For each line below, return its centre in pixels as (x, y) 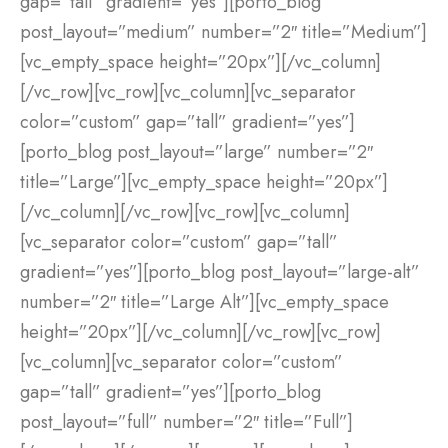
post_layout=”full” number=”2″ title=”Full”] (186, 422)
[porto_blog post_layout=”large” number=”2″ (196, 152)
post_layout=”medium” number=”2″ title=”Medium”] (223, 32)
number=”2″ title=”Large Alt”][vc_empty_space (204, 302)
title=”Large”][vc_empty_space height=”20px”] (204, 182)
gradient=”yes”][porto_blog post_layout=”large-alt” (220, 272)
